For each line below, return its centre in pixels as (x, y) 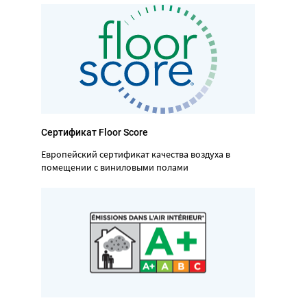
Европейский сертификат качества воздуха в (136, 154)
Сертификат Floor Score (95, 132)
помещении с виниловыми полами (115, 167)
